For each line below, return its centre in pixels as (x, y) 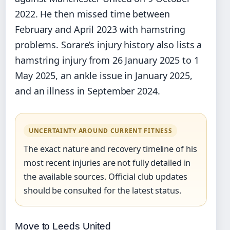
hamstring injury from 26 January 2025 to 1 (107, 60)
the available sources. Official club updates (106, 176)
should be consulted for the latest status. (102, 190)
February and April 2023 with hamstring (100, 29)
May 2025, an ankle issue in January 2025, (104, 75)
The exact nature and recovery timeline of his (110, 149)
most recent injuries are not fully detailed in (107, 162)
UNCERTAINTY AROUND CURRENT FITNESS (101, 130)
